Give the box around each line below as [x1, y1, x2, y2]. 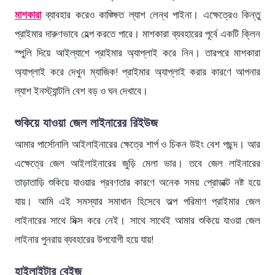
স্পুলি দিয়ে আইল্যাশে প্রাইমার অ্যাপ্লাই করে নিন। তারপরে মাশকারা [15, 47, 260, 60]
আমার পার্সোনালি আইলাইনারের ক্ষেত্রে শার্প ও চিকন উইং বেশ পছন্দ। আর [15, 138, 260, 151]
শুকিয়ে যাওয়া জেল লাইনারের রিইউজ [15, 115, 158, 131]
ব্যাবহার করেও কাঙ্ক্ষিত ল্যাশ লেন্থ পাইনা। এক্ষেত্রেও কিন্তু [41, 9, 260, 21]
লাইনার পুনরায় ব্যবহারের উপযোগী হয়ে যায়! [15, 233, 153, 246]
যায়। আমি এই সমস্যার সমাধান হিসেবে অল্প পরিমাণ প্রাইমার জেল [15, 195, 260, 208]
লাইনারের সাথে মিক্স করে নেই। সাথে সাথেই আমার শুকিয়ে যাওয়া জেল [15, 214, 260, 227]
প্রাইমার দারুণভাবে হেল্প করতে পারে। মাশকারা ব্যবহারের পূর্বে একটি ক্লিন [15, 28, 260, 41]
